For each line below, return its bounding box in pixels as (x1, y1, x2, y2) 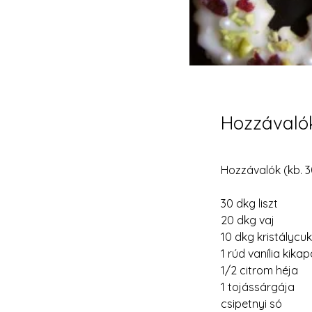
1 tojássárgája (221, 280, 295, 294)
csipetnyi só (221, 297, 282, 311)
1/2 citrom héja (221, 263, 298, 277)
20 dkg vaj (221, 213, 274, 227)
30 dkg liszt (221, 196, 278, 210)
